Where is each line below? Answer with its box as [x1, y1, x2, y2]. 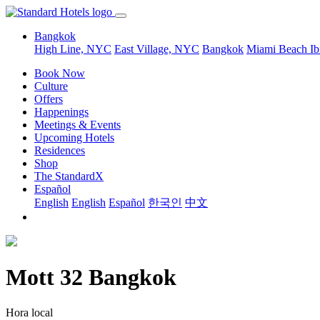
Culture [34, 80, 68, 92]
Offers [34, 93, 63, 105]
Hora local [6, 306, 53, 319]
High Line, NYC [34, 43, 111, 55]
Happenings [34, 106, 89, 118]
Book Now [34, 67, 85, 79]
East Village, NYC [114, 43, 199, 55]
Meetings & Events [34, 119, 121, 131]
